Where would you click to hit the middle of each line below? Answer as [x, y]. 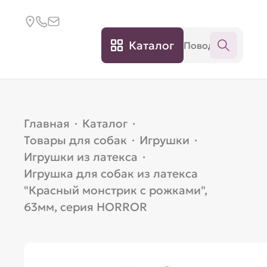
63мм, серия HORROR [86, 207]
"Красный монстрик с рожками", [116, 190]
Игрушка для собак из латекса [111, 173]
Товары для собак [76, 140]
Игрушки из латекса [81, 157]
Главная [47, 123]
